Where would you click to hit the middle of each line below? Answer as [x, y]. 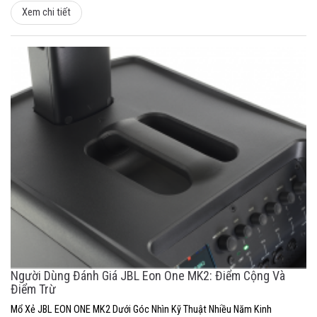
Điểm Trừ [33, 289]
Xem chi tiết [46, 12]
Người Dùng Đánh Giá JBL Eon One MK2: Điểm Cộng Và [148, 276]
